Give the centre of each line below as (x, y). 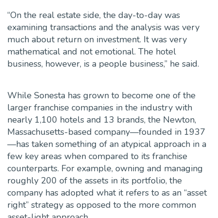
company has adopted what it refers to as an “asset (107, 193)
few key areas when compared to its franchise (97, 156)
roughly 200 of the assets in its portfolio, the (95, 181)
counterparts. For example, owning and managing (105, 169)
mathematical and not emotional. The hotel (92, 52)
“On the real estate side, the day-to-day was (94, 15)
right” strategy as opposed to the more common (102, 205)
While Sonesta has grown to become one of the (101, 96)
